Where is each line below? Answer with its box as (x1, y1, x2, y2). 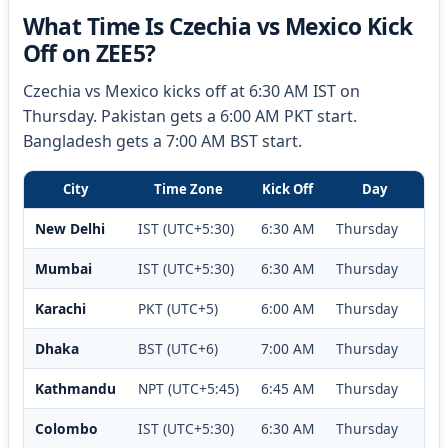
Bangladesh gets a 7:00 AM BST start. (22, 129, 302, 152)
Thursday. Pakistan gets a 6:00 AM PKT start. (22, 104, 357, 127)
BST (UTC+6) (137, 338, 218, 358)
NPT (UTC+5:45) (137, 378, 239, 398)
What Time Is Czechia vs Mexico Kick (22, 11, 413, 43)
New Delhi (34, 218, 105, 238)
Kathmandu (34, 378, 116, 398)
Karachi (34, 298, 86, 318)
